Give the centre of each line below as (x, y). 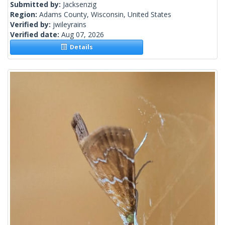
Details (80, 47)
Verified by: (31, 25)
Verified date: (36, 35)
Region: (25, 15)
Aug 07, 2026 (83, 35)
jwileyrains (70, 25)
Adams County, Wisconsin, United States (105, 15)
